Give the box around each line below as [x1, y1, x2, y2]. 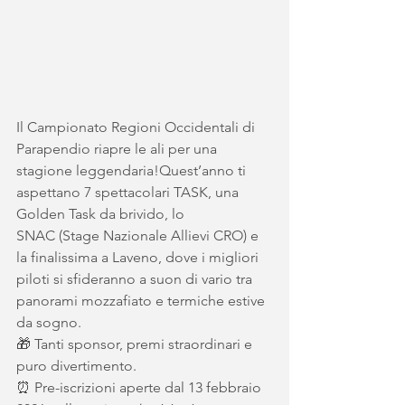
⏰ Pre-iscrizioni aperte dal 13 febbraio [16, 379, 265, 396]
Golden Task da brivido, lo [16, 205, 188, 222]
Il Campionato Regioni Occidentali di [16, 118, 259, 136]
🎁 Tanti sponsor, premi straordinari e [16, 335, 256, 353]
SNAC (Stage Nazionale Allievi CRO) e [16, 227, 262, 244]
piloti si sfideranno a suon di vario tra [16, 270, 256, 287]
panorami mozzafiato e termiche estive [16, 292, 268, 309]
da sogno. [16, 314, 81, 331]
